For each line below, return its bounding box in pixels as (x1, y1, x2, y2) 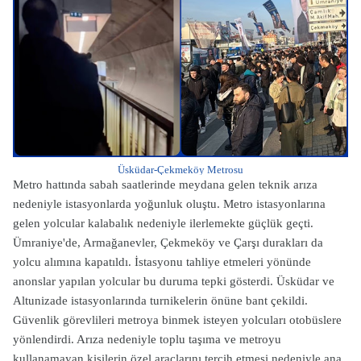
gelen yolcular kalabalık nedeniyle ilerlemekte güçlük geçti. (13, 217, 313, 230)
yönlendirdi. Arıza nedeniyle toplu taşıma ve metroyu (13, 333, 281, 346)
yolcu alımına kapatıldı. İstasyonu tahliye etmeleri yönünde (13, 255, 311, 268)
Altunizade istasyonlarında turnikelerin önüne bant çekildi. (13, 294, 308, 307)
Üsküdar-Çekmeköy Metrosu (118, 164, 243, 176)
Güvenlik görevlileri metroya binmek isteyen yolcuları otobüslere (13, 313, 342, 326)
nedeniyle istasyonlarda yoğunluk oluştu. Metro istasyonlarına (13, 197, 326, 210)
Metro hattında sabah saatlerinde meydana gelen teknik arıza (13, 178, 317, 191)
